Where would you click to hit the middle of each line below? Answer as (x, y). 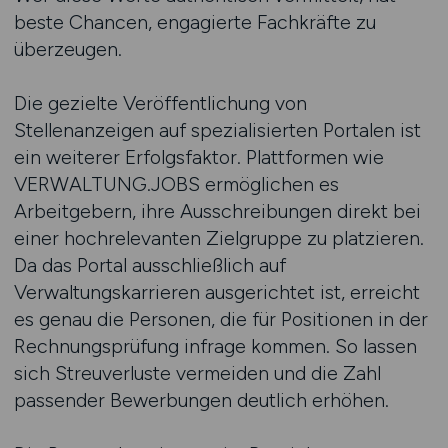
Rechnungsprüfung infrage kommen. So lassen (215, 346)
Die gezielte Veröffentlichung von (160, 103)
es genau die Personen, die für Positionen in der (220, 319)
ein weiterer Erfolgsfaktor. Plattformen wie (198, 157)
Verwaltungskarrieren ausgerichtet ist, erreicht (216, 292)
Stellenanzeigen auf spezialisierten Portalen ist (217, 130)
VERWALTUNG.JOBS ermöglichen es (176, 184)
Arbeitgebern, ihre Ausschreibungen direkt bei (217, 211)
